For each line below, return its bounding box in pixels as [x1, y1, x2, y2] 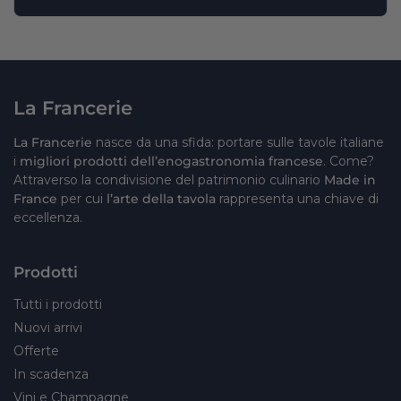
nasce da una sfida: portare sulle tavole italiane [96, 133, 384, 150]
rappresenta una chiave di [219, 190, 379, 207]
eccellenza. [13, 209, 82, 226]
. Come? [323, 152, 374, 169]
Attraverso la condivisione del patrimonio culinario [13, 171, 324, 188]
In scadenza [13, 365, 89, 382]
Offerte [13, 342, 59, 359]
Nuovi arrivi [13, 319, 82, 336]
